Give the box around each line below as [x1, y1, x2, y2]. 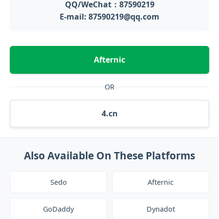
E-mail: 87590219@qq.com [60, 11, 159, 22]
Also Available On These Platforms [24, 149, 195, 162]
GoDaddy [43, 204, 74, 214]
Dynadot [146, 204, 175, 214]
